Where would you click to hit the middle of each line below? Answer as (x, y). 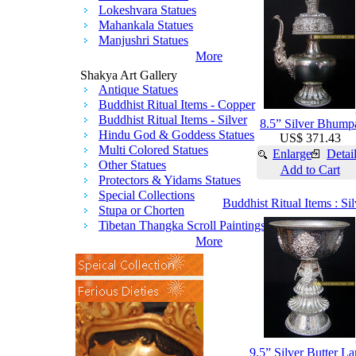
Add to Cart (310, 170)
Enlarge (292, 154)
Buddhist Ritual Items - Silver (173, 120)
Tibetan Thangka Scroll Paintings (182, 225)
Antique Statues (138, 89)
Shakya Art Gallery (129, 75)
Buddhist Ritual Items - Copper (177, 104)
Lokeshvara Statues (147, 10)
